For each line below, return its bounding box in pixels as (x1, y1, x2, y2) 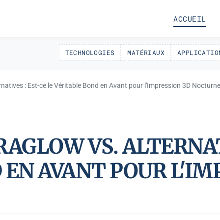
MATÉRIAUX (127, 48, 165, 57)
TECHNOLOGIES (65, 48, 115, 57)
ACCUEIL (173, 13, 206, 24)
